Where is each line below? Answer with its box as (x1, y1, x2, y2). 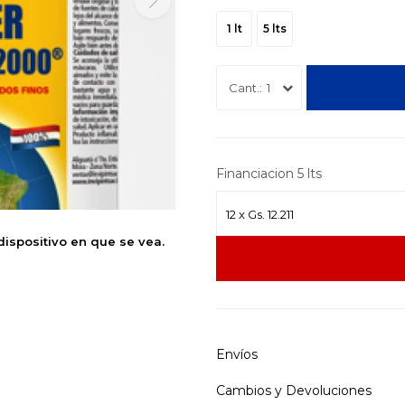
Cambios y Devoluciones (216, 382, 372, 399)
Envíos (216, 346, 258, 363)
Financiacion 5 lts (216, 165, 322, 182)
